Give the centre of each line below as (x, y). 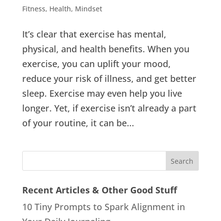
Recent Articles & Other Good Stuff (99, 190)
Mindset (88, 8)
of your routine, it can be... (78, 123)
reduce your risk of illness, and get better (109, 78)
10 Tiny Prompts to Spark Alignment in (103, 206)
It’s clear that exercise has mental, (94, 34)
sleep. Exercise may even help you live (102, 93)
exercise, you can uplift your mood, (96, 63)
